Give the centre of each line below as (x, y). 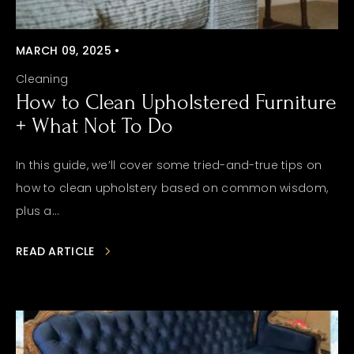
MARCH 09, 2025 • (68, 51)
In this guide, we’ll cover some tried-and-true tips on (169, 165)
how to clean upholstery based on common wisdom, (172, 188)
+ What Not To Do (94, 126)
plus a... (38, 211)
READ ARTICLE (55, 251)
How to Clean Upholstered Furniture (176, 102)
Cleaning (42, 79)
